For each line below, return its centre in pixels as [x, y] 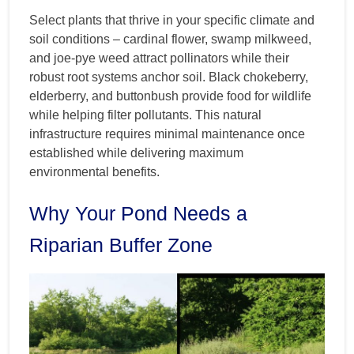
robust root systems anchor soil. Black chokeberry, [169, 77]
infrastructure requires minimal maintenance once [167, 134]
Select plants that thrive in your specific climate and [172, 20]
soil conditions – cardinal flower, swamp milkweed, [170, 39]
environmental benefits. [94, 171]
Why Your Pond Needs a [138, 213]
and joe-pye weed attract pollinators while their [159, 58]
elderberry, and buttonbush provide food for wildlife [170, 96]
